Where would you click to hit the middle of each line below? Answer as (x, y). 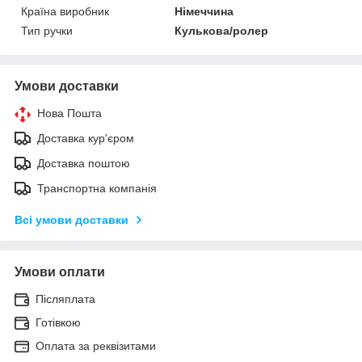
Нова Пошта (69, 113)
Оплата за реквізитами (96, 345)
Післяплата (65, 299)
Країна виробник (65, 11)
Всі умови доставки (72, 219)
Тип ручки (47, 30)
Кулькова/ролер (222, 30)
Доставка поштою (84, 163)
